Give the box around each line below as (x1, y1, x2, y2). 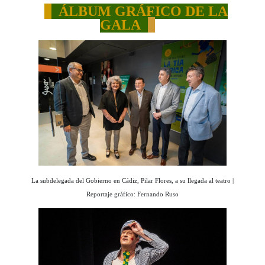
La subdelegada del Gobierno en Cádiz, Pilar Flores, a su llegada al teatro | (31, 176, 234, 184)
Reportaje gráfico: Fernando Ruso (86, 190, 179, 198)
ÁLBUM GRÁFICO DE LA (58, 4, 228, 20)
